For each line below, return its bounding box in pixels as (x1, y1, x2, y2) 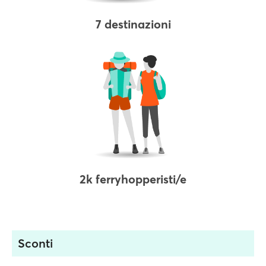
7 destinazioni (95, 17, 171, 31)
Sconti (18, 236, 53, 251)
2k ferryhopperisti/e (80, 172, 186, 186)
